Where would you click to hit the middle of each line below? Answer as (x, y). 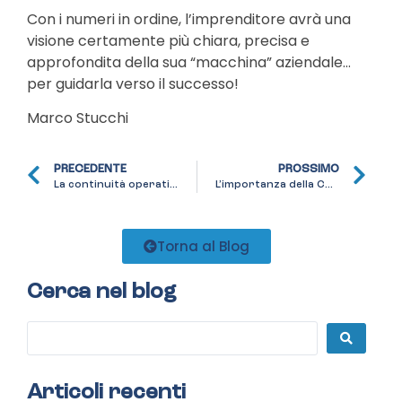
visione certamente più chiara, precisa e (168, 40)
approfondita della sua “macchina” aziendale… (189, 62)
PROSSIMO (309, 170)
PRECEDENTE (90, 170)
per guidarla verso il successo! (133, 83)
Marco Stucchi (78, 118)
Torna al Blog (203, 246)
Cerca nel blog (101, 292)
